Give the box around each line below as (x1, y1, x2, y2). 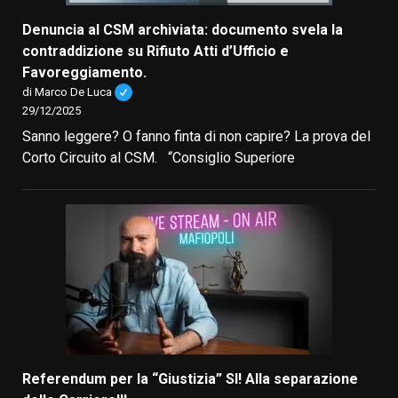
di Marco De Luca (22, 85, 112, 99)
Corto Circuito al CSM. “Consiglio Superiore (22, 148, 295, 166)
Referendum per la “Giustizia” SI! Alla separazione (22, 370, 358, 387)
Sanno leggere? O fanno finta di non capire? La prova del (22, 127, 370, 145)
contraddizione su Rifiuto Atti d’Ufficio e (22, 43, 289, 60)
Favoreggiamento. (22, 64, 147, 81)
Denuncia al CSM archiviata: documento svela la (22, 21, 343, 38)
